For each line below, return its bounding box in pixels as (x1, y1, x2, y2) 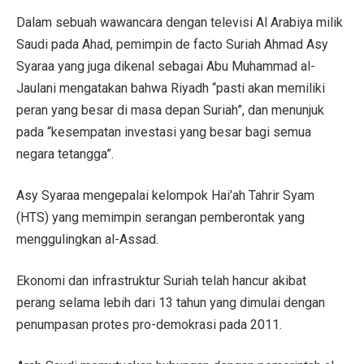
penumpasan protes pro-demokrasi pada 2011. (16, 316, 282, 332)
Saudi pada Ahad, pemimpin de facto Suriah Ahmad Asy (16, 36, 328, 52)
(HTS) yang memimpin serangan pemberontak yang (16, 209, 305, 225)
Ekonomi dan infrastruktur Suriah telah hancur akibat (16, 272, 306, 288)
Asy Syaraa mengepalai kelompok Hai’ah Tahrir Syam (16, 187, 314, 203)
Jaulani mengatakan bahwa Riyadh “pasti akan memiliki (16, 80, 325, 96)
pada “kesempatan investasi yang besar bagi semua (16, 123, 311, 140)
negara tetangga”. (16, 145, 114, 162)
